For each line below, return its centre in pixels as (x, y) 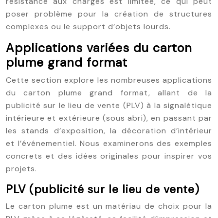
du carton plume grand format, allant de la (109, 93)
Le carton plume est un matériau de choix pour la (109, 206)
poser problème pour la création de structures (109, 14)
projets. (21, 169)
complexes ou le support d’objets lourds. (88, 27)
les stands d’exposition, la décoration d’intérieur (109, 131)
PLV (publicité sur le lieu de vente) (103, 189)
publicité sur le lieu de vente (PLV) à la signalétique (109, 105)
